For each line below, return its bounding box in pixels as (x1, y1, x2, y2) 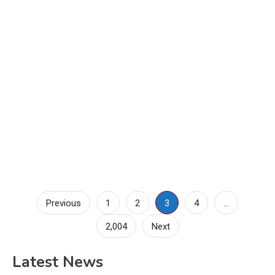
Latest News (12, 251, 103, 273)
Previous (46, 197, 81, 209)
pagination (12, 219, 103, 244)
